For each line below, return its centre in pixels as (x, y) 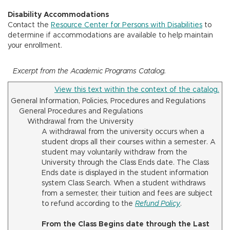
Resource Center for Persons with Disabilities (127, 25)
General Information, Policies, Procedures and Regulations (108, 101)
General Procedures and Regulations (77, 111)
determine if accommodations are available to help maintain (110, 35)
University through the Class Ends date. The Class (125, 163)
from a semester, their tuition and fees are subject (127, 194)
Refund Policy (158, 204)
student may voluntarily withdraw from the (114, 152)
